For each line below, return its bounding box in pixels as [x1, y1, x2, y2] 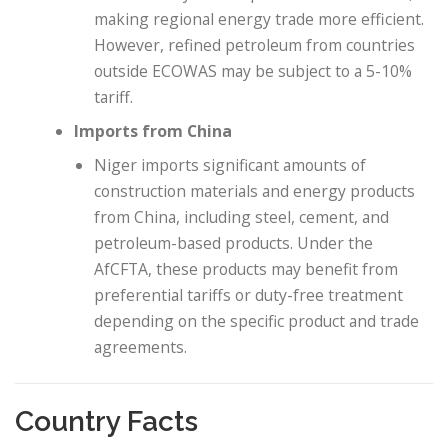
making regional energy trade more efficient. [94, 7, 425, 30]
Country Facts [15, 405, 198, 439]
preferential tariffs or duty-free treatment [94, 283, 404, 306]
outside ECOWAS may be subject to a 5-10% [94, 59, 413, 82]
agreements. [94, 335, 188, 358]
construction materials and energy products [94, 179, 416, 202]
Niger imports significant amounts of [94, 153, 367, 176]
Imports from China [74, 119, 233, 142]
